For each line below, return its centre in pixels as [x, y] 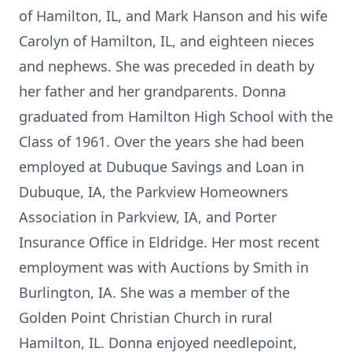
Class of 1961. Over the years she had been [161, 141]
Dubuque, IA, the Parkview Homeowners [154, 192]
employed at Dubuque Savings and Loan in [161, 167]
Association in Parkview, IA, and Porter [148, 217]
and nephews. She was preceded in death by [167, 66]
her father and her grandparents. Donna [152, 91]
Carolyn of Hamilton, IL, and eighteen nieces [167, 41]
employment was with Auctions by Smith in [164, 267]
